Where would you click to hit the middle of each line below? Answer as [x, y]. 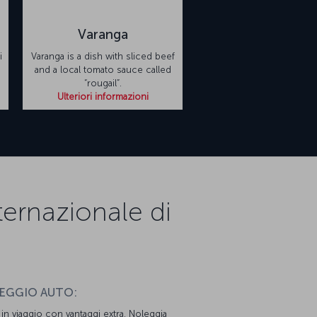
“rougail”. [103, 83]
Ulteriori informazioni [103, 97]
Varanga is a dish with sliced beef [103, 57]
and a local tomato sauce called [103, 70]
